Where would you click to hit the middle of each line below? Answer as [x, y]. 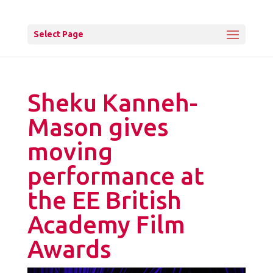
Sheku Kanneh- [112, 103]
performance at [115, 176]
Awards [69, 249]
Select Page [58, 34]
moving [70, 151]
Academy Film [106, 225]
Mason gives [97, 127]
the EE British [104, 200]
